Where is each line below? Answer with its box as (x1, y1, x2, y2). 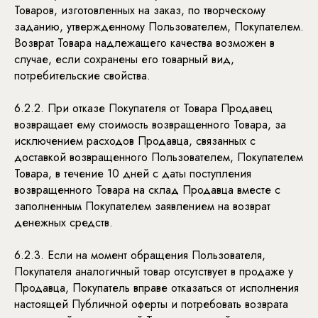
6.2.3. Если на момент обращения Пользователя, (14, 247, 265, 263)
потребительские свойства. (14, 67, 150, 84)
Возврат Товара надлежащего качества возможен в (14, 35, 275, 51)
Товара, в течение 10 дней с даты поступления (14, 165, 251, 182)
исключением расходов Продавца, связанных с (14, 133, 256, 149)
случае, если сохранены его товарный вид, (14, 51, 234, 67)
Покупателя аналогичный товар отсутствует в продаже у (14, 263, 293, 280)
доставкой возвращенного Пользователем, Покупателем (14, 149, 303, 165)
